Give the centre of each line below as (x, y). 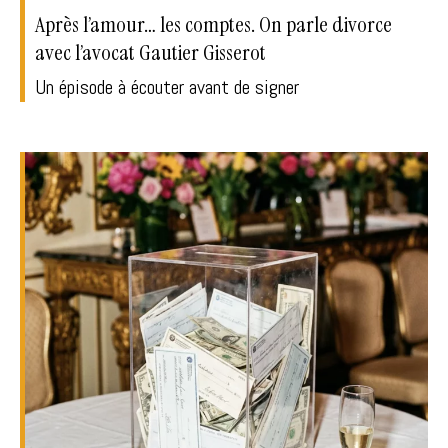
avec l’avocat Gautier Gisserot (150, 53)
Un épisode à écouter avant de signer (167, 87)
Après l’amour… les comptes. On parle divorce (213, 25)
